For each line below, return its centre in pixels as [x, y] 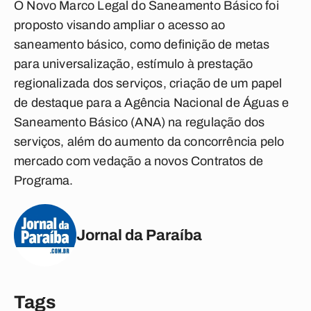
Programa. [44, 180]
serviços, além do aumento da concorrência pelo [149, 142]
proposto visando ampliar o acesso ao [120, 25]
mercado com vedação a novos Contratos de [139, 161]
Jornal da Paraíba [139, 235]
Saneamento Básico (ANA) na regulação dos [140, 122]
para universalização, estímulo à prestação [134, 64]
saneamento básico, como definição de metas [142, 44]
